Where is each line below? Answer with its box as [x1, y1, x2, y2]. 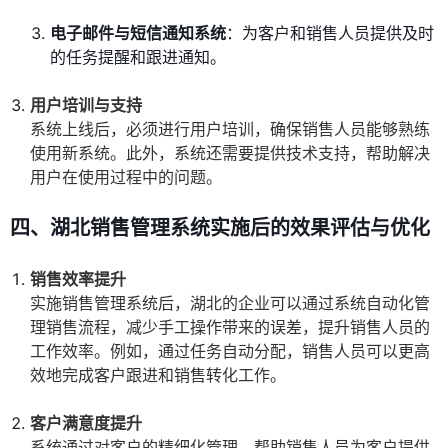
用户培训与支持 [30, 95, 142, 116]
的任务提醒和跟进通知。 [50, 47, 226, 68]
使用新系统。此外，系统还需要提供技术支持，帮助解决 [30, 143, 430, 164]
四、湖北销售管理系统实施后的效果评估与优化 [10, 216, 430, 241]
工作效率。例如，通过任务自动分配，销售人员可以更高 [30, 341, 430, 362]
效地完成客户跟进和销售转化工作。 [30, 365, 286, 386]
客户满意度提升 [30, 413, 142, 434]
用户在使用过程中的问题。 [30, 167, 222, 188]
